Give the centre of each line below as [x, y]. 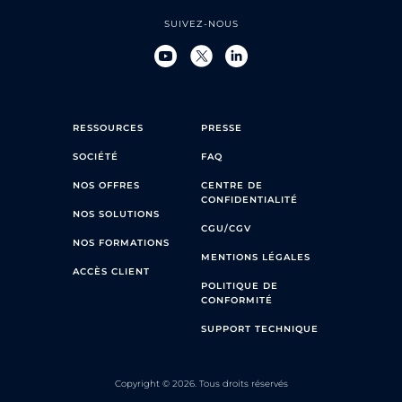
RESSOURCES [108, 127]
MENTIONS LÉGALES [256, 257]
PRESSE [222, 127]
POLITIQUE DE [240, 285]
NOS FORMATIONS [121, 242]
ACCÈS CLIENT [111, 271]
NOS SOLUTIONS [116, 214]
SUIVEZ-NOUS [201, 23]
